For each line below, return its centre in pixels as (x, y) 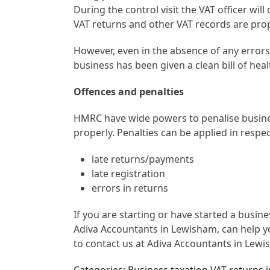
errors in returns (130, 188)
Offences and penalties (129, 91)
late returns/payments (143, 159)
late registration (129, 173)
